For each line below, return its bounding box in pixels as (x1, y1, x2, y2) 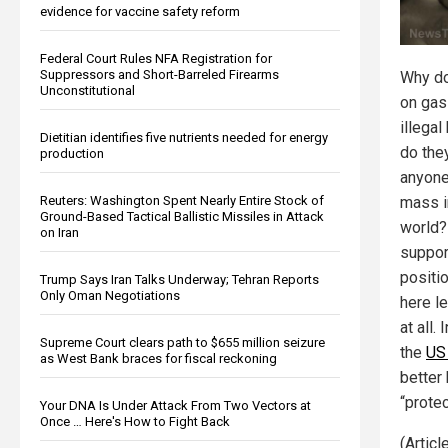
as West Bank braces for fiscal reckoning (40, 350, 277, 366)
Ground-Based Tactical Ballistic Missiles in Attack (40, 208, 324, 224)
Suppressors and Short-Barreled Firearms (40, 66, 279, 82)
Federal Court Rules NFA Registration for (40, 50, 272, 66)
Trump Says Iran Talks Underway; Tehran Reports (40, 271, 319, 287)
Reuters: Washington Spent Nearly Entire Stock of (40, 192, 324, 208)
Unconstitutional (40, 82, 135, 98)
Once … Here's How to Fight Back (40, 413, 230, 429)
